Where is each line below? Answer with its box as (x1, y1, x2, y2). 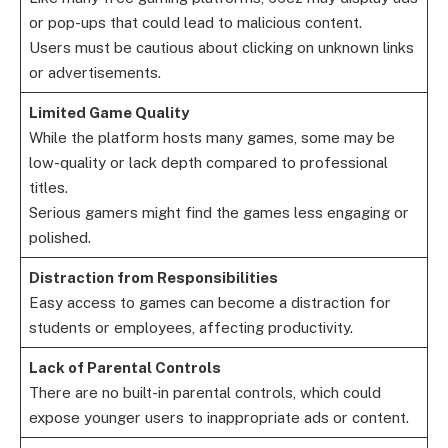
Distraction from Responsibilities (28, 269, 278, 287)
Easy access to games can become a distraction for (28, 294, 391, 312)
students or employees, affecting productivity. (28, 319, 353, 337)
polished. (28, 229, 91, 247)
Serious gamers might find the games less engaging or (28, 204, 409, 222)
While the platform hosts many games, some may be (28, 129, 395, 147)
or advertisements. (28, 64, 161, 82)
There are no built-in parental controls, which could (28, 384, 381, 402)
